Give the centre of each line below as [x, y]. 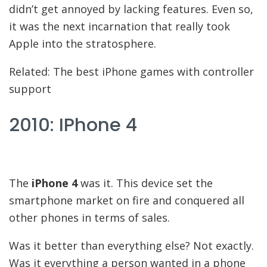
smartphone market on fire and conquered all [127, 200]
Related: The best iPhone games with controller [131, 71]
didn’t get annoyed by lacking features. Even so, [131, 9]
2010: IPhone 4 [73, 125]
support [30, 89]
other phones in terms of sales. [89, 217]
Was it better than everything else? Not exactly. [131, 245]
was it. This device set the [145, 183]
